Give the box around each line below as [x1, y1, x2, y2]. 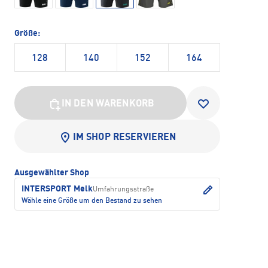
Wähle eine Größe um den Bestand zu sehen [22, 197, 162, 205]
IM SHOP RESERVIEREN [72, 133, 176, 143]
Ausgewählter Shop [14, 169, 89, 178]
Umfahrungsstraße [93, 186, 154, 194]
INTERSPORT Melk [22, 185, 93, 194]
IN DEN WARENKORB [61, 99, 155, 109]
